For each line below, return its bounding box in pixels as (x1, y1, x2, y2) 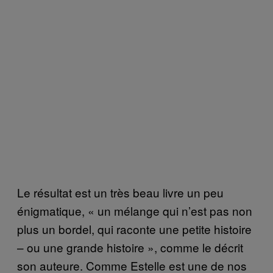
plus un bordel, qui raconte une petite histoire (17, 220, 252, 237)
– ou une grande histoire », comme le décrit (17, 238, 243, 255)
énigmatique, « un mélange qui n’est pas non (17, 202, 252, 219)
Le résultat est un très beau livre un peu (17, 183, 224, 200)
